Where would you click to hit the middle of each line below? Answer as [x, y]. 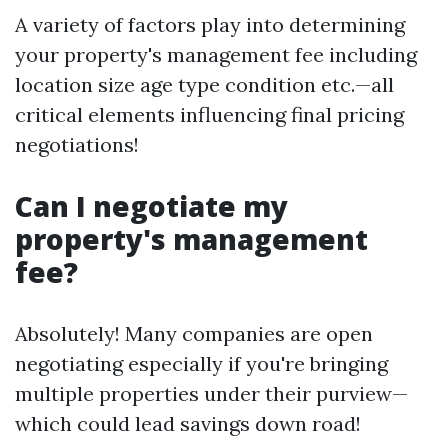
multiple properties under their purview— [211, 393]
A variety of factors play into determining [210, 24]
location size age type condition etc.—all [204, 84]
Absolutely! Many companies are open [194, 333]
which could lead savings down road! [188, 423]
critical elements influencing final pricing [209, 114]
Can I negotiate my [151, 206]
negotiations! [77, 144]
